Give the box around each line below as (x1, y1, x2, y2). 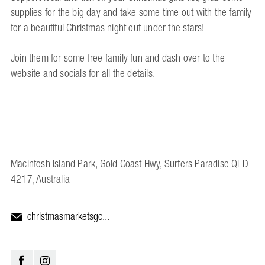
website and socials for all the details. (11, 63, 155, 83)
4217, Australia (11, 169, 70, 189)
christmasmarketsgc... (27, 206, 109, 227)
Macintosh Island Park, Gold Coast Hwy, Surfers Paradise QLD (11, 154, 248, 174)
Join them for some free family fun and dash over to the (11, 48, 225, 68)
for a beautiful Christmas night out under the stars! (11, 18, 205, 38)
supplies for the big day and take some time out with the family (11, 2, 252, 22)
